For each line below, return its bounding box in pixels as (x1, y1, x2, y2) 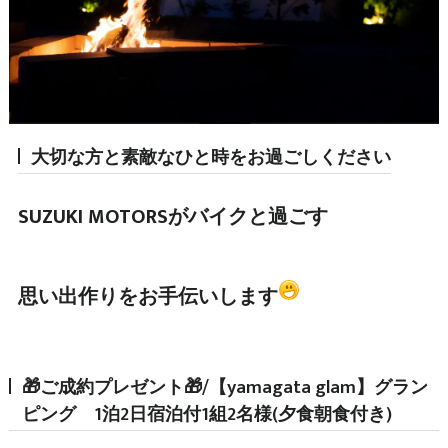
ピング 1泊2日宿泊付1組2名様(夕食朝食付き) (21, 398, 392, 430)
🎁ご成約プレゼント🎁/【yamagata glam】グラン (21, 371, 428, 403)
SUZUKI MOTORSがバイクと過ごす (17, 199, 328, 234)
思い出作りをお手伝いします (17, 279, 278, 314)
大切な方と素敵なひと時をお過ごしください (30, 141, 391, 173)
